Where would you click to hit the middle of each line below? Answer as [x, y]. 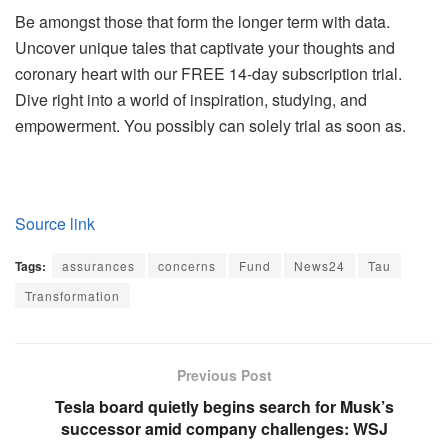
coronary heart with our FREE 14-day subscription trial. [208, 73]
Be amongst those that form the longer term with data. [202, 21]
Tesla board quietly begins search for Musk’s [224, 406]
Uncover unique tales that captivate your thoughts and [205, 47]
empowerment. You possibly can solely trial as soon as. [210, 125]
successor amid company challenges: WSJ [224, 428]
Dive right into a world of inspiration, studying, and [191, 99]
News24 [319, 265]
